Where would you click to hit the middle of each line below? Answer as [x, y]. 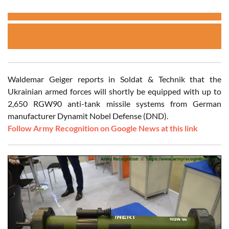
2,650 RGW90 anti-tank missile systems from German [114, 104]
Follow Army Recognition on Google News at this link [103, 128]
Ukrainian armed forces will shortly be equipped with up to [114, 91]
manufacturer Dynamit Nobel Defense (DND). [88, 116]
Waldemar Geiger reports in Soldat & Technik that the [114, 79]
